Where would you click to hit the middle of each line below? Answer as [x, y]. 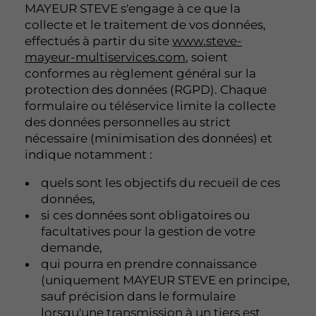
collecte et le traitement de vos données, [146, 24]
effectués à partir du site [99, 41]
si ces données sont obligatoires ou [146, 215]
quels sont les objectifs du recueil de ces [161, 182]
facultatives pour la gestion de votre [148, 231]
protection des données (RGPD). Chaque [146, 89]
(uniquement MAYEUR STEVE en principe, [166, 280]
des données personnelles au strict [128, 122]
